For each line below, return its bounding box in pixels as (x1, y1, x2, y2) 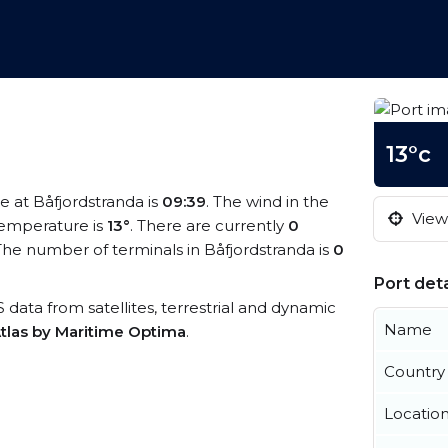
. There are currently (130, 216, 288, 235)
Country (384, 362, 445, 381)
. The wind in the (206, 192, 329, 211)
